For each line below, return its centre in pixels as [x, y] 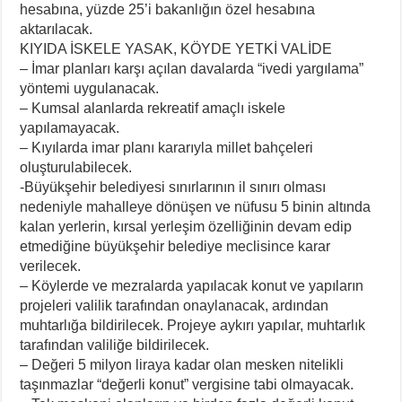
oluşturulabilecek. [76, 168]
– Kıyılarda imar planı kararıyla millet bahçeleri [167, 148]
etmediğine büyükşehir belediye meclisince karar [175, 247]
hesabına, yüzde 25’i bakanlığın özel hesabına [168, 10]
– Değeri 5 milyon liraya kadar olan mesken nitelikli [182, 365]
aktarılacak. [57, 30]
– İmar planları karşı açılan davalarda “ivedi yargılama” [192, 69]
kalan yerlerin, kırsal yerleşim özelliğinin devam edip [186, 227]
